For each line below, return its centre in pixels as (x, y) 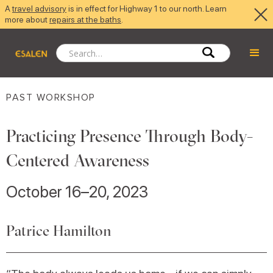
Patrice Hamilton (59, 230)
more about (27, 19)
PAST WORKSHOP (51, 97)
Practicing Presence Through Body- (129, 136)
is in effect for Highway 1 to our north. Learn (147, 9)
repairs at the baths (85, 19)
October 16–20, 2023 (77, 192)
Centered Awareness (78, 160)
